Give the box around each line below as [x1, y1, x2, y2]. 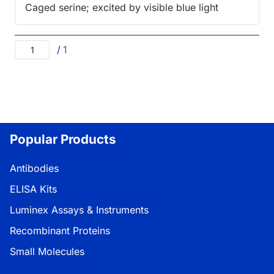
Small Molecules [10, 245, 84, 257]
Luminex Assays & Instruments [10, 203, 149, 216]
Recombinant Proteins [10, 224, 110, 237]
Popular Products [10, 131, 116, 147]
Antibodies [10, 161, 59, 174]
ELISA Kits [10, 182, 57, 195]
